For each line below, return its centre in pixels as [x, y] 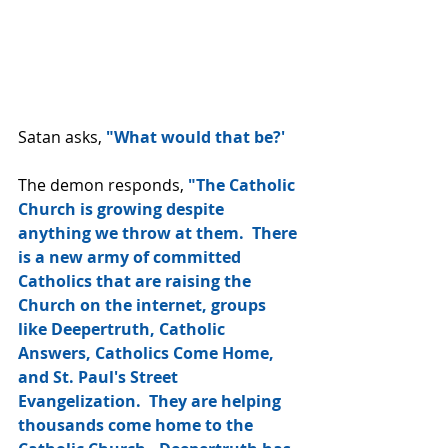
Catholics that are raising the [136, 280]
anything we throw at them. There [159, 232]
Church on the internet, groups [144, 304]
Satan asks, [62, 136]
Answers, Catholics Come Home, [148, 352]
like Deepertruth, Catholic [123, 328]
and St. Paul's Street [100, 376]
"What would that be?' [195, 136]
